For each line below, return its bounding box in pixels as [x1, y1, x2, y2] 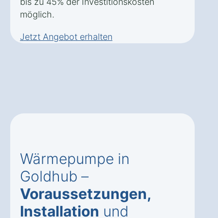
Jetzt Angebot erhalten [20, 32, 112, 42]
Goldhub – [20, 167, 89, 185]
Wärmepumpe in [20, 150, 129, 168]
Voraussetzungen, [20, 185, 151, 203]
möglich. [20, 9, 54, 20]
